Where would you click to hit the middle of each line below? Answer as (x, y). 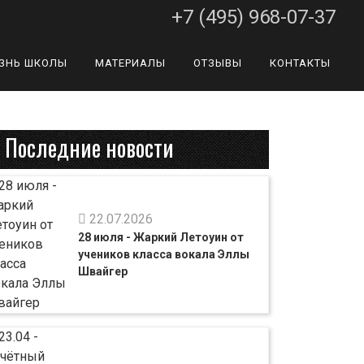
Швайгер (103, 271)
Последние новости (89, 147)
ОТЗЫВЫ (218, 63)
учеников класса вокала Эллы (164, 254)
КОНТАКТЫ (300, 63)
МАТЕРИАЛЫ (130, 63)
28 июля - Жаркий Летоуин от (161, 237)
